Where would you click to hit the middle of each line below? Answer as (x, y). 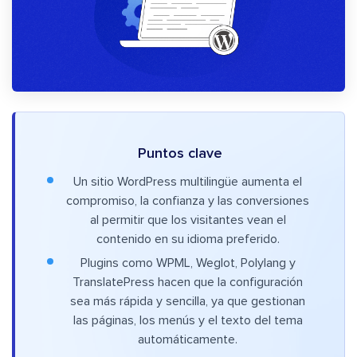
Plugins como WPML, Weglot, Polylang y (188, 263)
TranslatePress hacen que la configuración (188, 282)
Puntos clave (180, 154)
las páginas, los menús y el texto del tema (188, 321)
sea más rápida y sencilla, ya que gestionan (188, 302)
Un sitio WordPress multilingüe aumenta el (188, 182)
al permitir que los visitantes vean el (188, 220)
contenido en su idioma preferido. (188, 239)
